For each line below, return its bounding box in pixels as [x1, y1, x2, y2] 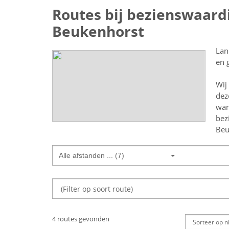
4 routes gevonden [52, 214, 109, 223]
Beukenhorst [52, 21, 144, 41]
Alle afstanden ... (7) [59, 151, 124, 159]
